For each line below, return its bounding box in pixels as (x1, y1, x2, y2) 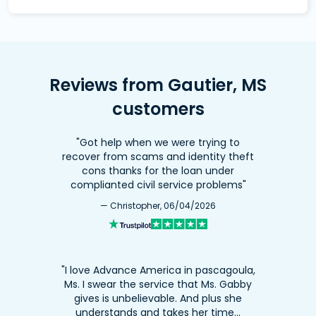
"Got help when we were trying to (76, 135, 240, 150)
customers (111, 97, 205, 121)
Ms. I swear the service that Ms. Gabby (64, 277, 252, 292)
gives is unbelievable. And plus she (74, 291, 242, 306)
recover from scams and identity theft (62, 150, 254, 164)
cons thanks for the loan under (82, 164, 234, 178)
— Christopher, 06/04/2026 (100, 200, 216, 212)
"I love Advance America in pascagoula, (61, 263, 255, 278)
